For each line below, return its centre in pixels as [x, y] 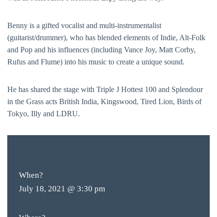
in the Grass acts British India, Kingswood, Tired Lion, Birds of [104, 101]
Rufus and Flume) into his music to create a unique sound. [96, 62]
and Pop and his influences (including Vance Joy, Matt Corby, [101, 50]
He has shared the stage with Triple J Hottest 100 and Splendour [105, 89]
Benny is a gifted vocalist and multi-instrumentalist [84, 25]
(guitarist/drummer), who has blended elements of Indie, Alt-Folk [106, 38]
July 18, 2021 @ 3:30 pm [62, 189]
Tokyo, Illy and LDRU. [44, 114]
